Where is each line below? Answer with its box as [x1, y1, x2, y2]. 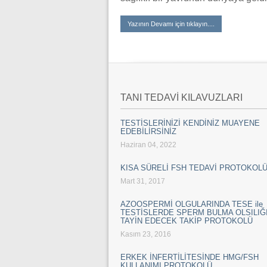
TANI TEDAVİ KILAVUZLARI [120, 92, 243, 103]
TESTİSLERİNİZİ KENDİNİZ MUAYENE [120, 119, 260, 128]
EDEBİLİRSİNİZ [120, 127, 176, 136]
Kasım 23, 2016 [120, 230, 171, 238]
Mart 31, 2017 [120, 177, 165, 185]
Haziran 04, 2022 [120, 141, 176, 149]
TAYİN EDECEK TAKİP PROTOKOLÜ [120, 216, 253, 225]
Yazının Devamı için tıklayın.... [128, 20, 215, 27]
